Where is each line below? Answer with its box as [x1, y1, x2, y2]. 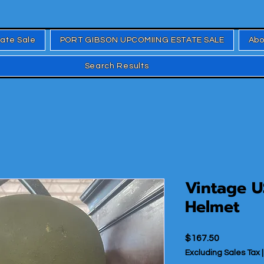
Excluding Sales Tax [185, 249, 260, 258]
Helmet [185, 195, 239, 219]
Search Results [84, 62, 149, 70]
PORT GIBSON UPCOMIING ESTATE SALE [60, 36, 225, 44]
